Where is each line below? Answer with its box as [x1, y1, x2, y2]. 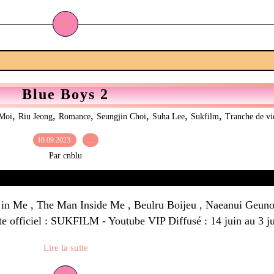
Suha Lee [152, 112, 185, 121]
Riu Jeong [18, 112, 53, 121]
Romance [59, 112, 91, 121]
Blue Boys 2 [22, 86, 109, 102]
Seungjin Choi [97, 112, 146, 121]
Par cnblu [49, 151, 82, 160]
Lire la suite [43, 243, 88, 253]
